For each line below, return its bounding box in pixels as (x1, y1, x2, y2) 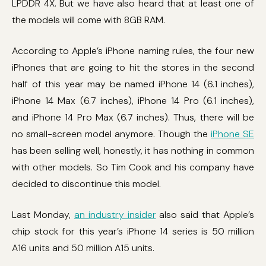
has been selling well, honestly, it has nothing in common (12, 144, 254, 157)
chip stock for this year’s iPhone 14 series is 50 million (12, 225, 254, 237)
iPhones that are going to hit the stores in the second (12, 61, 254, 74)
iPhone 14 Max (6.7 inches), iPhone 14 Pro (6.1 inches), (12, 94, 254, 107)
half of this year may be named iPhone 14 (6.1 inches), (12, 78, 254, 90)
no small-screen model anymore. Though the (12, 128, 211, 140)
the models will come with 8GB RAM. (12, 14, 165, 26)
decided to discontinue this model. (12, 178, 161, 190)
